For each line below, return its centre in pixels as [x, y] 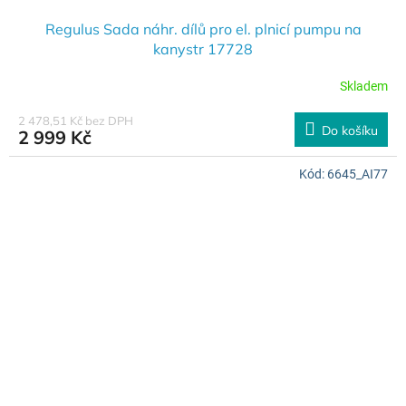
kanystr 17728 [203, 49]
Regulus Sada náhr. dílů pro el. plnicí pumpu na [203, 29]
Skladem [364, 86]
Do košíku [350, 131]
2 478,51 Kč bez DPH [76, 121]
